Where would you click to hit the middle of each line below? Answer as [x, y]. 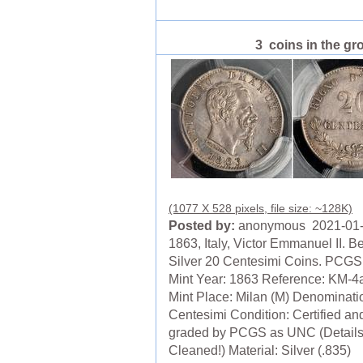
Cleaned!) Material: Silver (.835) [260, 351]
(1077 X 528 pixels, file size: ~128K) [261, 209]
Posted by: [202, 226]
